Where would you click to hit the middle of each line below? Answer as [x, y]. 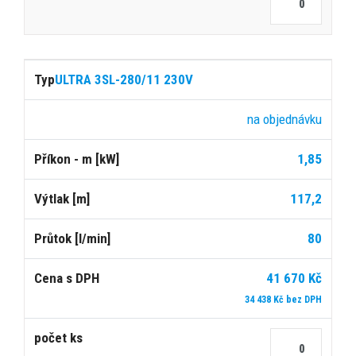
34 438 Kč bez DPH [283, 299]
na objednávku [284, 119]
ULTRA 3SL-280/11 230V [124, 79]
